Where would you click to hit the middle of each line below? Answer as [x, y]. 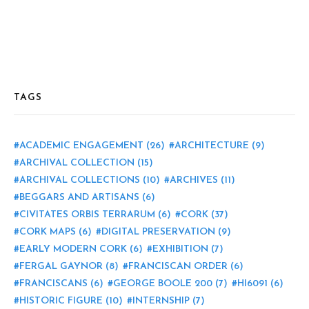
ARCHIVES [194, 180]
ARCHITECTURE [212, 146]
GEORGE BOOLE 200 [163, 284]
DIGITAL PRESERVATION [158, 232]
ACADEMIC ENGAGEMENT [81, 146]
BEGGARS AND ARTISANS [79, 198]
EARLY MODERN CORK [73, 249]
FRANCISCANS [53, 284]
